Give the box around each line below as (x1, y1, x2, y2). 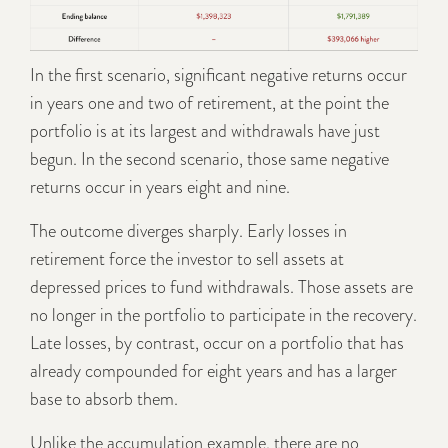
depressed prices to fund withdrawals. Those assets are (30, 274, 413, 301)
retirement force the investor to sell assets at (30, 246, 344, 273)
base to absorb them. (30, 386, 178, 413)
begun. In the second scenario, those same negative (30, 146, 389, 173)
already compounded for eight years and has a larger (30, 358, 397, 385)
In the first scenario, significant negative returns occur (30, 62, 407, 89)
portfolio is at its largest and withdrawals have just (30, 118, 380, 145)
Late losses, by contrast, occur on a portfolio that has (30, 330, 404, 357)
